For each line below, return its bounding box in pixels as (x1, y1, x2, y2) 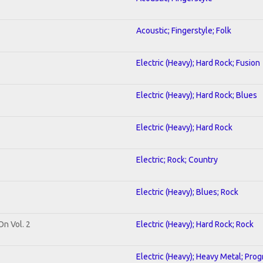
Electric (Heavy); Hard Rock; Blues (136, 90, 257, 100)
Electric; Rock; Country (136, 154, 218, 164)
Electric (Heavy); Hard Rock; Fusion (136, 58, 260, 68)
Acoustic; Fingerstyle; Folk (136, 25, 231, 35)
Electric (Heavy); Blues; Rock (136, 187, 238, 197)
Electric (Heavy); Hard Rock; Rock (136, 219, 254, 229)
